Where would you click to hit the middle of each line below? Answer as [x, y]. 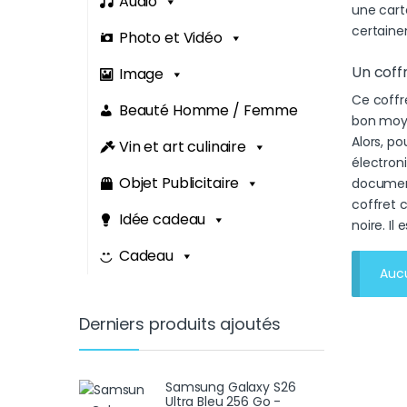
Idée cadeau [162, 219]
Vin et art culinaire [183, 146]
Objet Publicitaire [179, 183]
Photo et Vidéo [170, 37]
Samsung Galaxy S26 [231, 387]
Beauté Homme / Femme [208, 110]
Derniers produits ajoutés [180, 324]
